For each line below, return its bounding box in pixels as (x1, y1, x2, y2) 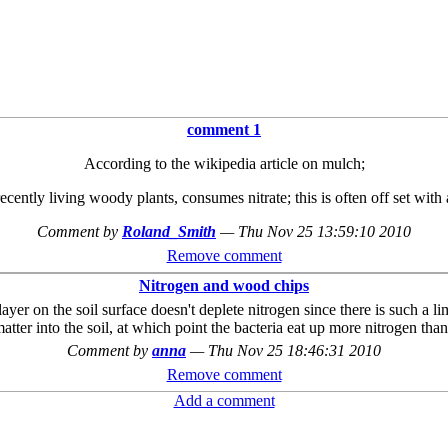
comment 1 (187, 120, 261, 138)
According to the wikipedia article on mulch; (83, 154, 365, 172)
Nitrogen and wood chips (139, 276, 309, 294)
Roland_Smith (122, 222, 216, 240)
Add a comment (173, 392, 275, 409)
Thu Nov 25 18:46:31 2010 (208, 342, 381, 359)
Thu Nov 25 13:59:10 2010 (238, 222, 411, 240)
